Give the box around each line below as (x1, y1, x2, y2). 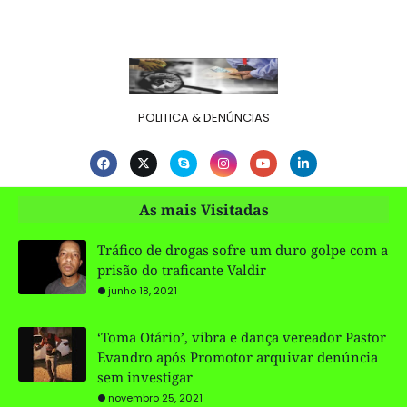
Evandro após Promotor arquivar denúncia (97, 347, 378, 366)
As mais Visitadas (138, 199, 269, 220)
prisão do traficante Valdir (97, 260, 266, 279)
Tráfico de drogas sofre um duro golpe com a (97, 240, 388, 259)
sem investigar (97, 367, 193, 386)
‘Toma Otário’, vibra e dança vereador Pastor (97, 327, 386, 346)
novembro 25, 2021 (108, 390, 203, 405)
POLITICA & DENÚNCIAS (137, 108, 270, 126)
